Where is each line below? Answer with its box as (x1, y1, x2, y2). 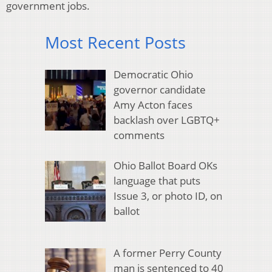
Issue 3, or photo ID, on (113, 189, 222, 203)
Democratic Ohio (113, 67, 193, 81)
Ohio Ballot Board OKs (113, 158, 217, 173)
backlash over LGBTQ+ (113, 112, 220, 127)
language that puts (113, 174, 200, 188)
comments (113, 127, 165, 142)
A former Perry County (113, 245, 222, 260)
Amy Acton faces (113, 97, 192, 112)
